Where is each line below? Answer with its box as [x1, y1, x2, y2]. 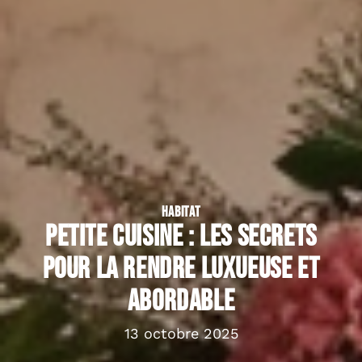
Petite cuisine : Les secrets [45, 219, 317, 255]
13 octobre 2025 [124, 324, 238, 342]
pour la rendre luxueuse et [42, 251, 320, 287]
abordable [127, 284, 235, 319]
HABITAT [161, 203, 201, 221]
